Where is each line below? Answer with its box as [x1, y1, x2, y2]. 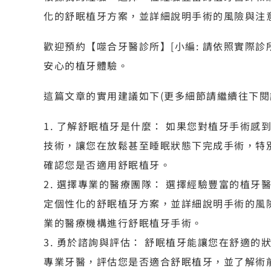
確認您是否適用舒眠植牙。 [44, 157, 171, 172]
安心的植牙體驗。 [44, 57, 128, 73]
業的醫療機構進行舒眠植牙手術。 [44, 215, 203, 230]
